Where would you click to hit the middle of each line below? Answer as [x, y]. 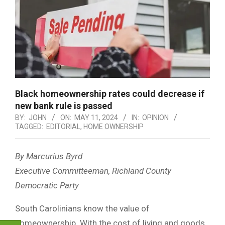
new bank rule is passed [64, 105]
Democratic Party [47, 185]
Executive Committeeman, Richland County [93, 171]
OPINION [155, 117]
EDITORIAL [63, 126]
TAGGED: [29, 126]
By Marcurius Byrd [49, 156]
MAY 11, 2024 [96, 117]
